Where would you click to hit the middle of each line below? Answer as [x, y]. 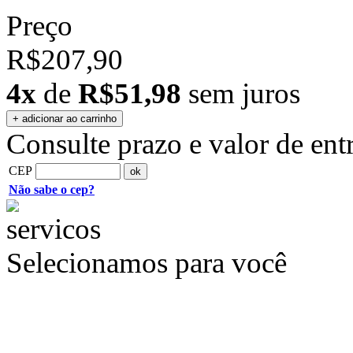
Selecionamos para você [147, 263]
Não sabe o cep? [52, 190]
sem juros [241, 93]
